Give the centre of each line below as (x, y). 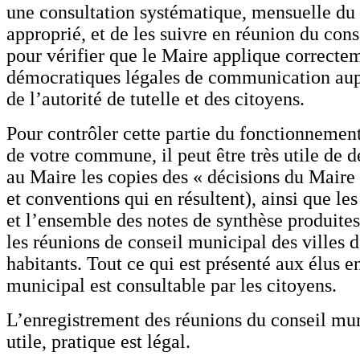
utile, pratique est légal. (98, 341)
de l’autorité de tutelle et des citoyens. (155, 98)
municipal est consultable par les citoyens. (172, 285)
